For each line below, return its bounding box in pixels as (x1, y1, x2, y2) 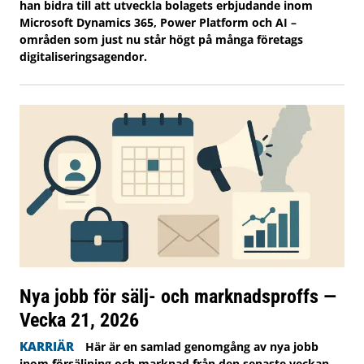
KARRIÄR (19, 337, 74, 354)
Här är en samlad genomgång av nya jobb (84, 338, 318, 354)
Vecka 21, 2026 (19, 307, 139, 331)
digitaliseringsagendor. (19, 48, 147, 64)
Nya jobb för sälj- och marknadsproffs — (19, 284, 336, 308)
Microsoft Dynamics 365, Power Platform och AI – (19, 14, 297, 30)
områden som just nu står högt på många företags (19, 31, 303, 47)
